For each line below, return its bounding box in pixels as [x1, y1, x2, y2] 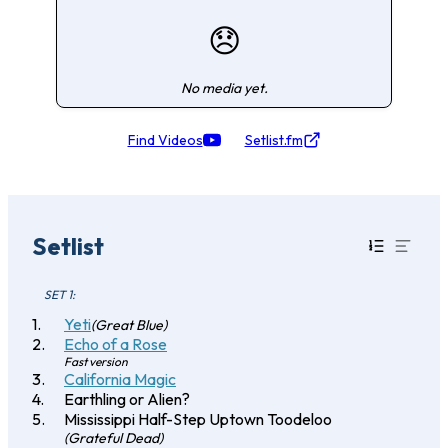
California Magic [64, 368, 176, 389]
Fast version [64, 353, 128, 369]
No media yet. [180, 78, 268, 97]
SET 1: [44, 286, 75, 302]
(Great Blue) [91, 315, 167, 334]
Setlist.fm [244, 130, 303, 149]
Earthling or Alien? [64, 388, 190, 409]
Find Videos [127, 130, 203, 149]
